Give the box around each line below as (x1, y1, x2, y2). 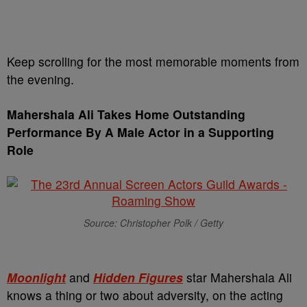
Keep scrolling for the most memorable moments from (7, 53, 299, 70)
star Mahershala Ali (183, 269, 292, 286)
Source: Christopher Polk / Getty (84, 216, 223, 230)
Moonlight (7, 269, 66, 286)
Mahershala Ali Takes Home (7, 106, 173, 123)
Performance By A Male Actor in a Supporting (7, 123, 274, 140)
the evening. (7, 71, 74, 88)
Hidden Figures (93, 269, 183, 286)
